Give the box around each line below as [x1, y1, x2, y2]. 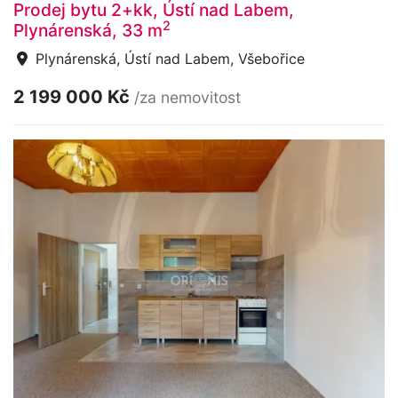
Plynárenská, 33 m [13, 19, 163, 41]
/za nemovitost [134, 87, 241, 107]
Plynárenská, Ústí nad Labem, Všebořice [31, 49, 305, 68]
